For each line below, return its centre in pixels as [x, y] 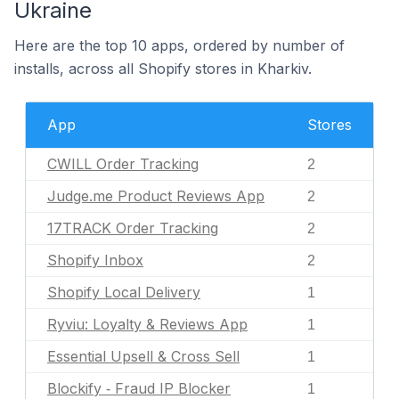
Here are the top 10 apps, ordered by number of [179, 45]
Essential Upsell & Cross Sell [143, 356]
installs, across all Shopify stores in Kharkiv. [163, 69]
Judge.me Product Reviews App [156, 196]
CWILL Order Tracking [123, 164]
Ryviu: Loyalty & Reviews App [147, 324]
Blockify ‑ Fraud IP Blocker [139, 388]
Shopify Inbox [95, 260]
